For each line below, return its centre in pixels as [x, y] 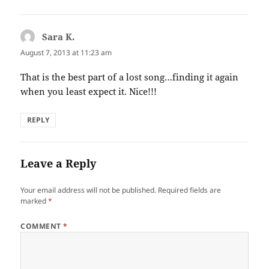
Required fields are [190, 190]
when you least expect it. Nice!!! [89, 91]
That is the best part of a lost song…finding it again [130, 77]
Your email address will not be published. [89, 190]
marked [35, 201]
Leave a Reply [59, 163]
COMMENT [42, 226]
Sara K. [59, 36]
